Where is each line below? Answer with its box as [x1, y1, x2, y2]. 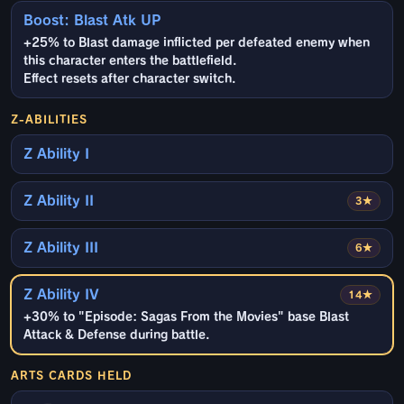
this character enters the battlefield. [23, 55, 236, 68]
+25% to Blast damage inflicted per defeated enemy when [23, 37, 370, 50]
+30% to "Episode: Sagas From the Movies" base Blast [23, 311, 349, 324]
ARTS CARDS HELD [11, 370, 132, 381]
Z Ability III [23, 241, 98, 255]
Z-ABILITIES [11, 114, 87, 125]
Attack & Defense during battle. [23, 329, 209, 342]
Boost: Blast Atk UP [23, 14, 161, 28]
